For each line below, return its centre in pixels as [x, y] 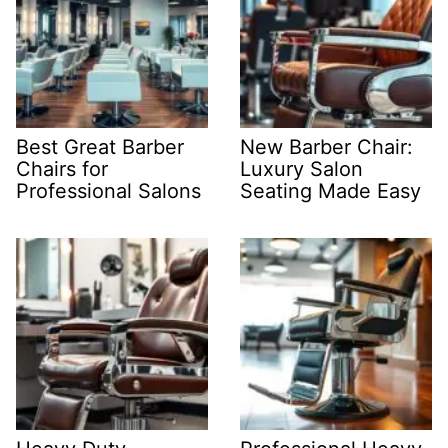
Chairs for [62, 168]
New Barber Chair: [326, 146]
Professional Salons [108, 190]
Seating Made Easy [330, 190]
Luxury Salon [301, 168]
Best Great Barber [100, 146]
